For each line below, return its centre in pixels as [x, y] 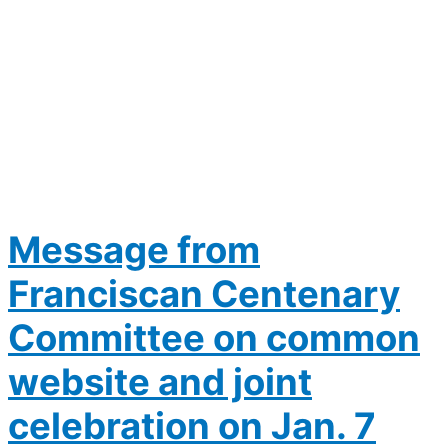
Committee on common [214, 338]
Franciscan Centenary [204, 294]
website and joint [160, 382]
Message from [134, 250]
